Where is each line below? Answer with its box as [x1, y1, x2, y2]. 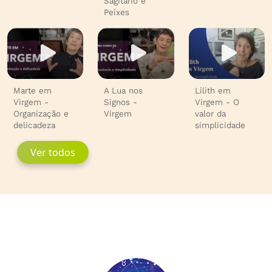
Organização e [13, 108, 69, 119]
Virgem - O [194, 97, 239, 107]
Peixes [104, 7, 130, 18]
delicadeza [13, 120, 55, 131]
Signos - [104, 97, 138, 107]
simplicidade [194, 120, 245, 131]
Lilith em [194, 85, 231, 96]
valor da [194, 108, 226, 119]
